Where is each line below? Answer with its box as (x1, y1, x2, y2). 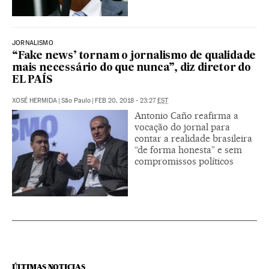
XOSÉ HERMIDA (12, 96, 57, 104)
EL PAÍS (12, 74, 53, 85)
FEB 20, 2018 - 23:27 (95, 96, 157, 104)
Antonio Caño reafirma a (134, 109, 238, 121)
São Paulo (61, 96, 91, 104)
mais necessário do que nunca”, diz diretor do (12, 62, 251, 73)
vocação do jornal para (134, 121, 230, 133)
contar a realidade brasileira (134, 132, 252, 144)
